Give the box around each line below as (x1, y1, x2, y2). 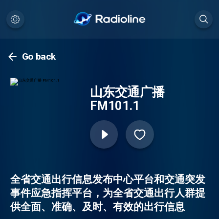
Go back (22, 51, 56, 63)
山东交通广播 (89, 85, 165, 100)
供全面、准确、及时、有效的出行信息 (10, 200, 185, 213)
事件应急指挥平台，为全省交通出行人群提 (10, 187, 205, 199)
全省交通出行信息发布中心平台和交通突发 (10, 173, 205, 185)
